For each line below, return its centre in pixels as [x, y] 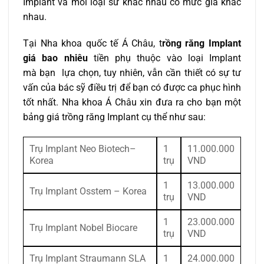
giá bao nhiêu [55, 58]
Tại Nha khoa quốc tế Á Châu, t [93, 44]
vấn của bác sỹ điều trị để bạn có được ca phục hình [132, 88]
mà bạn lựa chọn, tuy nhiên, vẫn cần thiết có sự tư [132, 73]
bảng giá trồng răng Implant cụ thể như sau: [114, 117]
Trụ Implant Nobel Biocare [83, 228]
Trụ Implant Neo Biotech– [83, 149]
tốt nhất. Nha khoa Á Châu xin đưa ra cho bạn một [132, 103]
